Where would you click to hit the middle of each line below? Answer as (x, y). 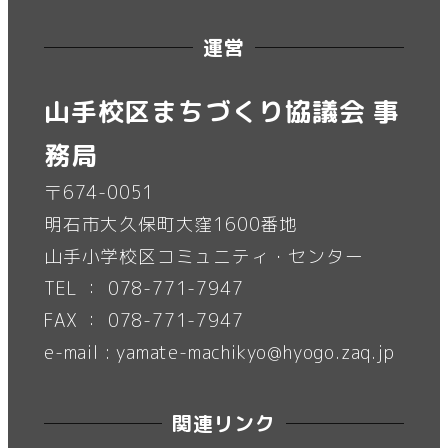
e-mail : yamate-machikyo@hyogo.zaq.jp (219, 353)
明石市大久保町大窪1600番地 (171, 225)
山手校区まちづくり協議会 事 (222, 111)
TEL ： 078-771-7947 (144, 289)
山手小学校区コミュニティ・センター (204, 257)
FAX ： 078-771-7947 (144, 321)
